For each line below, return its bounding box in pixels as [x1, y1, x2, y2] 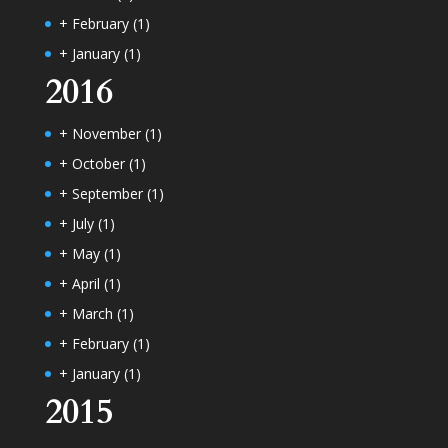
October [71, 153, 129, 173]
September [71, 183, 147, 203]
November [71, 123, 145, 143]
